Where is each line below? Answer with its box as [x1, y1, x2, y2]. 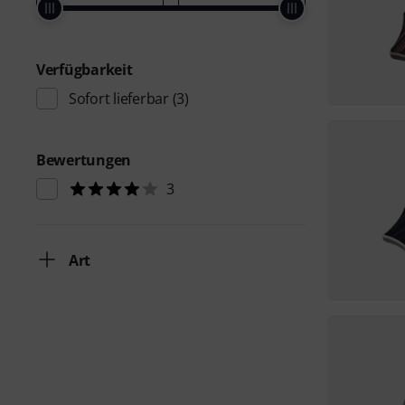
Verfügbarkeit [36, 60, 133, 80]
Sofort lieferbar [69, 89, 169, 108]
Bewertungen [36, 150, 132, 170]
